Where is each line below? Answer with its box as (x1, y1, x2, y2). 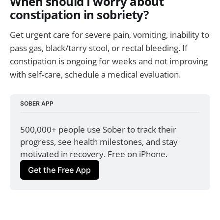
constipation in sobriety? (10, 6, 149, 23)
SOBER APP (20, 99, 54, 107)
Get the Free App (28, 165, 91, 175)
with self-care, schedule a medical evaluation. (10, 69, 181, 81)
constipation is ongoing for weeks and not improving (10, 55, 208, 67)
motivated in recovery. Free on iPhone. (20, 148, 168, 160)
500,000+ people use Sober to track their (20, 123, 177, 135)
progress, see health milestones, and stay (20, 136, 178, 147)
